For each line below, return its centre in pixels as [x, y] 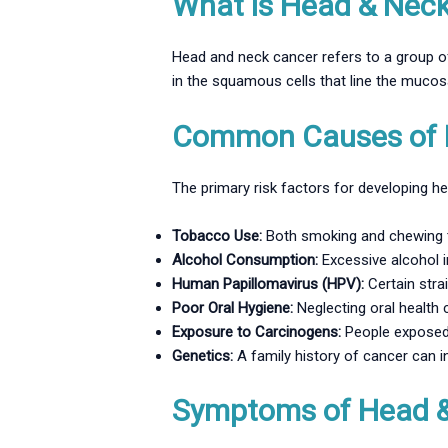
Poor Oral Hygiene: [233, 308]
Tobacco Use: [217, 236]
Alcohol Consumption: [245, 260]
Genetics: [203, 356]
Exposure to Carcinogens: [257, 332]
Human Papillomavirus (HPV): [268, 284]
